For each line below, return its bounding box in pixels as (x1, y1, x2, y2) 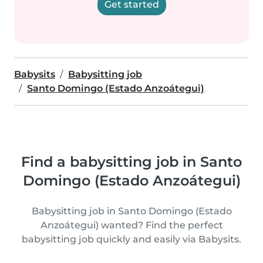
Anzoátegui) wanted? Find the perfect (40, 220, 223, 231)
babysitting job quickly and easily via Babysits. (22, 234, 241, 245)
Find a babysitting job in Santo (21, 153, 242, 170)
